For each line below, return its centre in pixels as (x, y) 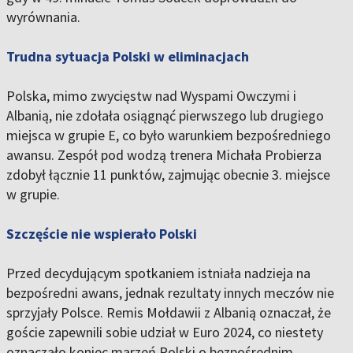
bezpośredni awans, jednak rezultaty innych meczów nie (170, 293)
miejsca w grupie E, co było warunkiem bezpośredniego (169, 136)
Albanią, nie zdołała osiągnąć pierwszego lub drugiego (165, 116)
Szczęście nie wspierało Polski (102, 234)
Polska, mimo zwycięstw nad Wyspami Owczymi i (151, 96)
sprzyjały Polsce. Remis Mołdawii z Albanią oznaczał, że (169, 313)
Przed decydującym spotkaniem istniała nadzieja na (158, 273)
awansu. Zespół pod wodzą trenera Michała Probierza (164, 155)
